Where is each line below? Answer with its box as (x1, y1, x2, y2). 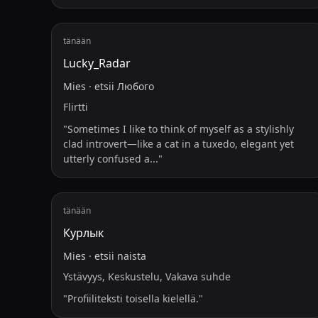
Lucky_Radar (63, 55, 131, 71)
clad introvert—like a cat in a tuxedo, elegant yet (63, 137, 294, 150)
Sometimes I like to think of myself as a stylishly (67, 122, 294, 136)
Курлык (63, 225, 104, 241)
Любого (117, 79, 154, 93)
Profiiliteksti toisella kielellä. (67, 292, 199, 305)
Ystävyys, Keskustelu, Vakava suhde (63, 270, 231, 283)
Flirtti (63, 100, 88, 114)
